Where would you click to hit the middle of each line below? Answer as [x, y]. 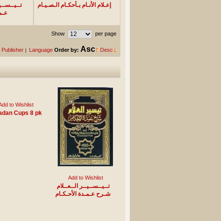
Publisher [12, 50]
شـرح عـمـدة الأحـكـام [83, 194]
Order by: [66, 50]
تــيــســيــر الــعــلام [83, 186]
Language [41, 50]
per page [105, 34]
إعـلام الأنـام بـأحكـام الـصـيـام [74, 5]
